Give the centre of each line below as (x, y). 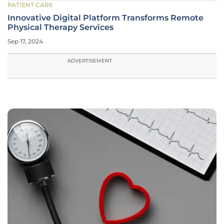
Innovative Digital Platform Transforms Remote (105, 18)
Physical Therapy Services (60, 27)
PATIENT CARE (30, 5)
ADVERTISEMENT (90, 61)
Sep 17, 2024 (25, 41)
